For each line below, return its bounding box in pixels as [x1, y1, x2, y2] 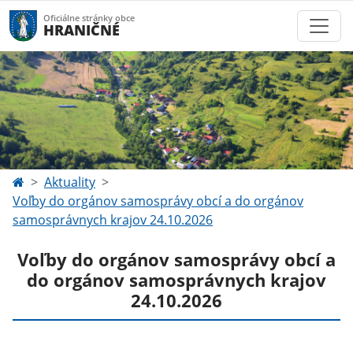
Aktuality [44, 173, 95, 191]
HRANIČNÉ [43, 20, 120, 39]
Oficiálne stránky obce [43, 12, 135, 24]
